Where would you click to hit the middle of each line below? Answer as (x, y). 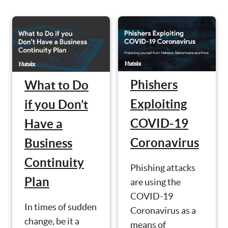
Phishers (154, 85)
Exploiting (159, 104)
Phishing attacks (163, 168)
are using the (155, 182)
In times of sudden (61, 207)
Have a (44, 124)
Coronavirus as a (163, 211)
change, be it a (52, 221)
